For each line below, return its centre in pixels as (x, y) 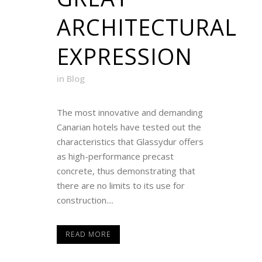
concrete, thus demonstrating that (126, 170)
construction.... (85, 200)
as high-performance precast (115, 156)
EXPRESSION (125, 56)
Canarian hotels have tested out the (129, 127)
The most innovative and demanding (130, 112)
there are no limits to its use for (121, 185)
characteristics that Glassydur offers (130, 141)
